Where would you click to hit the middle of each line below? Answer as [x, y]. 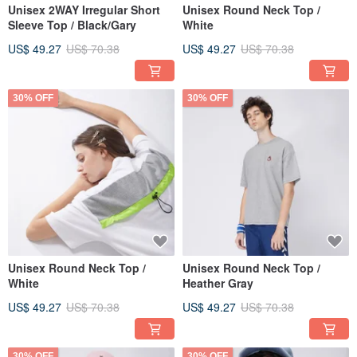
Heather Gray [218, 283]
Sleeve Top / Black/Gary [72, 25]
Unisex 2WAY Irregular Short [84, 10]
